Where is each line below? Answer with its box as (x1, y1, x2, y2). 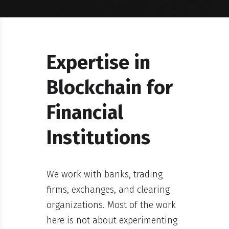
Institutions (47, 126, 151, 149)
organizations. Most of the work (47, 199, 176, 211)
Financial (47, 101, 124, 124)
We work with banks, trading (47, 168, 163, 180)
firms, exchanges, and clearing (47, 184, 170, 195)
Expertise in (47, 51, 151, 74)
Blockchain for (47, 76, 173, 99)
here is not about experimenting (47, 214, 178, 226)
